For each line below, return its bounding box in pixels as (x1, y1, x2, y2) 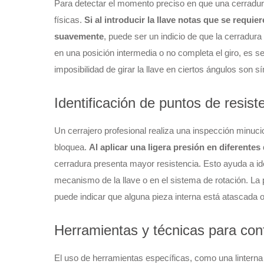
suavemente (54, 31, 104, 41)
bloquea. (54, 142, 89, 152)
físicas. (54, 15, 84, 25)
